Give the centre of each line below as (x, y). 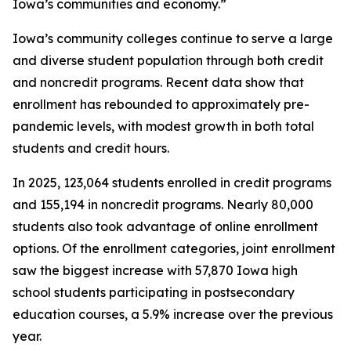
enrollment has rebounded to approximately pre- (161, 104)
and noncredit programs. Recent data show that (158, 82)
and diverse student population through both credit (168, 60)
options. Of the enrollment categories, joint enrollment (174, 248)
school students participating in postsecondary (154, 292)
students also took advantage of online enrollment (165, 226)
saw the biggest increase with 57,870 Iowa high (155, 270)
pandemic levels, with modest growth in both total (163, 126)
